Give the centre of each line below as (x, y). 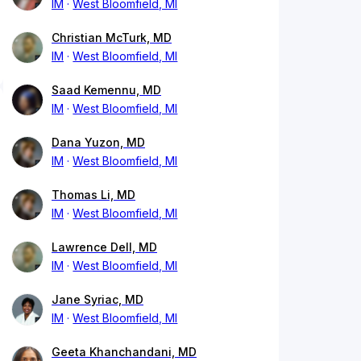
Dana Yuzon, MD (98, 143)
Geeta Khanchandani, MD (124, 352)
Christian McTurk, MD (112, 38)
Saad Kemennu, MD (106, 90)
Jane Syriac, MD (98, 300)
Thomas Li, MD (93, 195)
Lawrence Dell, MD (104, 247)
